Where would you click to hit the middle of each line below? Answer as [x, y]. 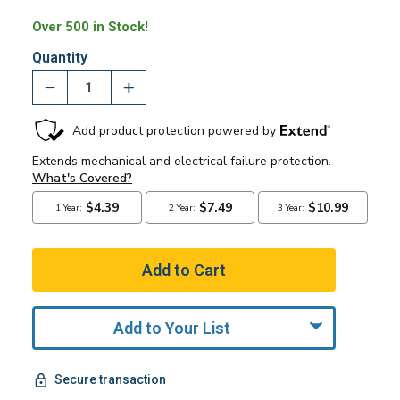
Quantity [59, 57]
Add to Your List [172, 328]
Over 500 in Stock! [90, 26]
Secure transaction [110, 380]
